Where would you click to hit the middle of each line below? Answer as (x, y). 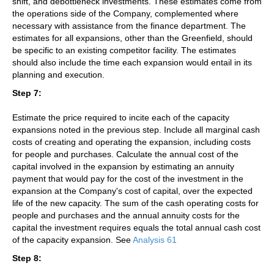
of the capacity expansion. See (72, 239)
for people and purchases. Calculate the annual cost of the (125, 154)
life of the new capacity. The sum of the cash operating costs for (135, 203)
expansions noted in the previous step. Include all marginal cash (136, 129)
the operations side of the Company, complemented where (125, 13)
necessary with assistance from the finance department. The (129, 25)
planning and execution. (58, 74)
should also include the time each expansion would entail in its (132, 62)
